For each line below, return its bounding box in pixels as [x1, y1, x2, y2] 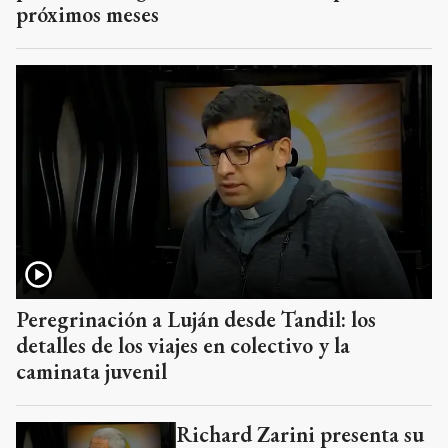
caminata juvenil [16, 356, 167, 386]
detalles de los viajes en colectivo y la [16, 330, 350, 360]
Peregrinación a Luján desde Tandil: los [16, 304, 376, 334]
